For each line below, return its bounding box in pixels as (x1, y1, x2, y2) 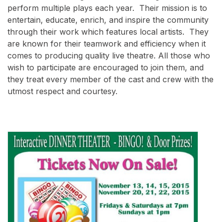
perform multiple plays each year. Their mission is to (7, 2, 207, 13)
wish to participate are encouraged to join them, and (7, 62, 204, 72)
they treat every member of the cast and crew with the (7, 74, 214, 84)
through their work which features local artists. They (7, 26, 209, 37)
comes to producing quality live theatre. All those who (7, 50, 210, 60)
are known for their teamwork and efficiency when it (7, 38, 206, 49)
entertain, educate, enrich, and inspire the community (7, 14, 209, 25)
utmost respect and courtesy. (7, 86, 117, 96)
